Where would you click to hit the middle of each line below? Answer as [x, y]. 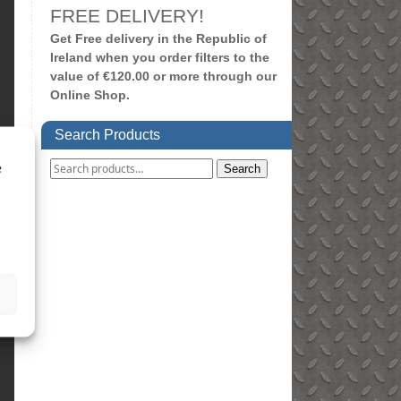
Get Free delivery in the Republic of [158, 38]
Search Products [107, 134]
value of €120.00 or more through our [163, 76]
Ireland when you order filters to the [160, 57]
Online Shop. [90, 94]
